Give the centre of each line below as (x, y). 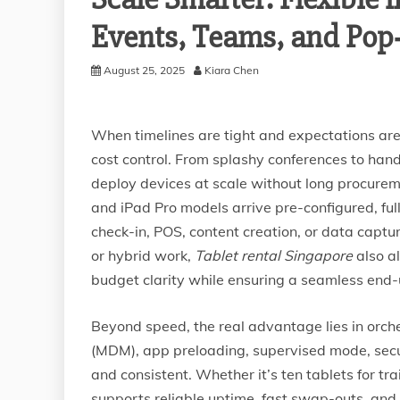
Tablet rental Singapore (274, 255)
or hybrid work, (143, 255)
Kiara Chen (232, 70)
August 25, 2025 (144, 70)
